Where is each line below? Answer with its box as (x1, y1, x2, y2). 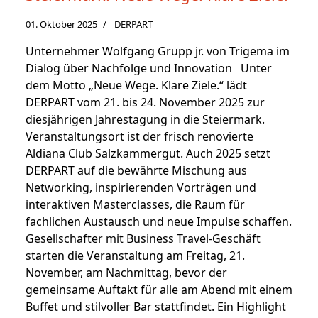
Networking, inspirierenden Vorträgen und (26, 180, 256, 196)
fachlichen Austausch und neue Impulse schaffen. (26, 214, 292, 230)
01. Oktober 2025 (26, 18, 97, 31)
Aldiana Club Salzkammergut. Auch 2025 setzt (26, 146, 270, 162)
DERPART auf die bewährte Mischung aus (26, 163, 247, 179)
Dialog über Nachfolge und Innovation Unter (26, 60, 272, 77)
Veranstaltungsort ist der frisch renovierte (26, 128, 253, 145)
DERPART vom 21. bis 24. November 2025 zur (26, 94, 265, 111)
